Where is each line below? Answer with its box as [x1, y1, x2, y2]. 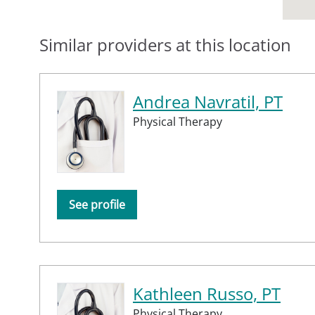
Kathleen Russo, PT [133, 281, 281, 305]
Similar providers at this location [39, 32, 291, 56]
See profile [69, 196, 125, 212]
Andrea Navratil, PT [133, 89, 283, 113]
